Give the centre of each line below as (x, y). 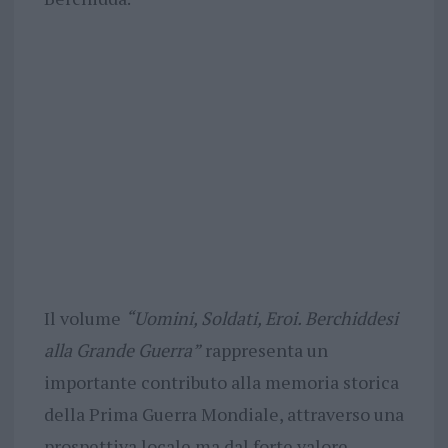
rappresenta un (264, 349)
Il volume (84, 317)
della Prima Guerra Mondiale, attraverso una (223, 413)
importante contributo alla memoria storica (221, 381)
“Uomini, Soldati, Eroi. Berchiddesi (261, 317)
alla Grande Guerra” (122, 349)
